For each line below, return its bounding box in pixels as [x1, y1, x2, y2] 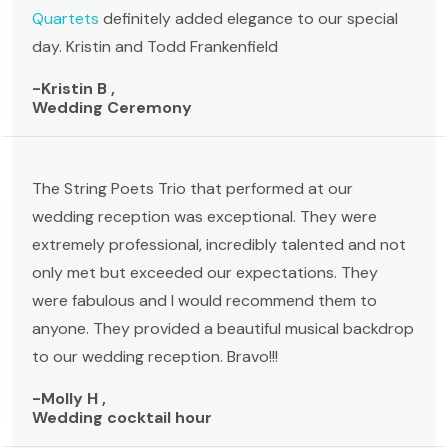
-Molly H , [32, 387, 106, 409]
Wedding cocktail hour [32, 406, 212, 428]
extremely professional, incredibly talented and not [32, 233, 406, 255]
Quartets [32, 7, 99, 29]
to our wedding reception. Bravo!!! [32, 345, 278, 367]
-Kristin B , [32, 77, 115, 99]
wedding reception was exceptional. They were [32, 205, 377, 227]
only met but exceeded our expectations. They [32, 261, 378, 283]
